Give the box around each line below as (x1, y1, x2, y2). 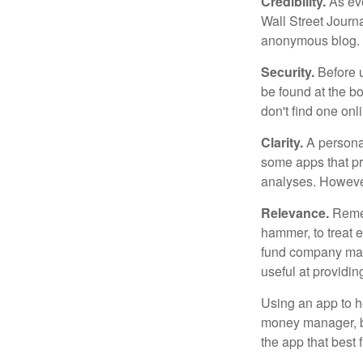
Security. (261, 62, 314, 81)
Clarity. (261, 133, 303, 152)
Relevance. (261, 203, 329, 222)
